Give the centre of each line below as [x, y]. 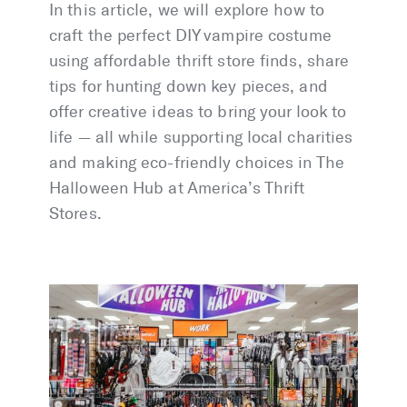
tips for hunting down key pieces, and [189, 87]
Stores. [75, 214]
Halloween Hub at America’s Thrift [177, 189]
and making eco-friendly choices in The [197, 163]
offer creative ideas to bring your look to [198, 112]
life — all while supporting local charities [201, 138]
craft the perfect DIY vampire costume [190, 36]
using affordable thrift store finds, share [199, 61]
